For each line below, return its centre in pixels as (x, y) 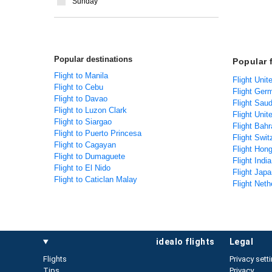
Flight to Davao (81, 99)
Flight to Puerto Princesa (98, 133)
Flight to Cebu (79, 87)
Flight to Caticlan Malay (96, 179)
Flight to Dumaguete (90, 156)
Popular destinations (93, 59)
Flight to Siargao (83, 122)
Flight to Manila (81, 76)
